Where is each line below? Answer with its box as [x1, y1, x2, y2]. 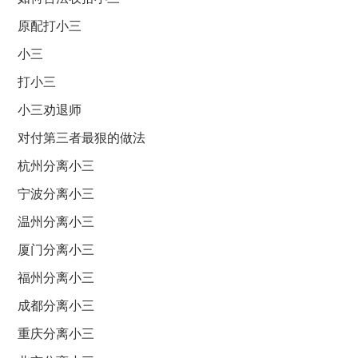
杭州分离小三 [18, 159, 95, 173]
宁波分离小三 [18, 187, 95, 201]
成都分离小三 [18, 299, 95, 312]
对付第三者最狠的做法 [18, 131, 146, 145]
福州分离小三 [18, 271, 95, 284]
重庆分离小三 [18, 327, 95, 340]
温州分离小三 [18, 215, 95, 229]
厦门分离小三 [18, 243, 95, 257]
